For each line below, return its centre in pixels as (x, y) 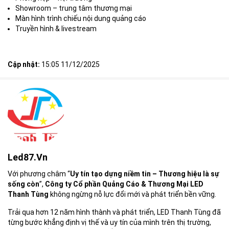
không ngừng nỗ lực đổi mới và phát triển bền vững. (132, 194)
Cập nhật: (24, 64)
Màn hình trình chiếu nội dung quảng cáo (81, 18)
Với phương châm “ (39, 174)
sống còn (24, 184)
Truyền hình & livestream (56, 28)
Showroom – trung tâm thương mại (74, 8)
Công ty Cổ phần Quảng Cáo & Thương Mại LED (124, 184)
